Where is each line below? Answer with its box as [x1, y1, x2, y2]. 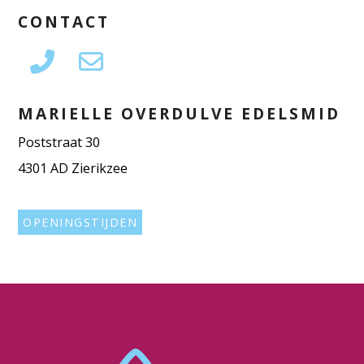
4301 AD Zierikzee [18, 158, 128, 177]
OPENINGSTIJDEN [23, 214, 138, 230]
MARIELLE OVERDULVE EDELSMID [18, 102, 341, 124]
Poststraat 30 [18, 132, 101, 151]
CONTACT [18, 10, 110, 32]
